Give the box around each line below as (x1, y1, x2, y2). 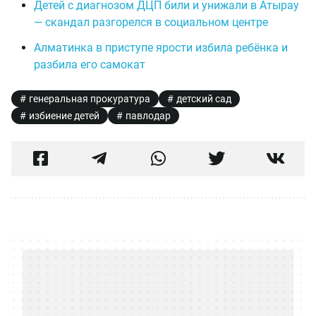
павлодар (126, 110, 171, 121)
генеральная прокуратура (29, 93, 150, 104)
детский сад (176, 93, 231, 104)
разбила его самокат (34, 58, 145, 71)
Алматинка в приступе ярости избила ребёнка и (34, 41, 288, 54)
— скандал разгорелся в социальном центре (34, 16, 268, 29)
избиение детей (29, 110, 99, 121)
